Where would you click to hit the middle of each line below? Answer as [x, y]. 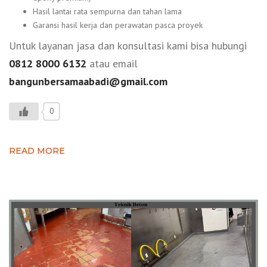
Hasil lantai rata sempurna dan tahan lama [107, 11]
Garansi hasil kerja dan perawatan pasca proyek [118, 25]
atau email [112, 64]
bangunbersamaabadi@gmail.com [88, 82]
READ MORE [37, 151]
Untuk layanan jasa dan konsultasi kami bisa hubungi [128, 46]
